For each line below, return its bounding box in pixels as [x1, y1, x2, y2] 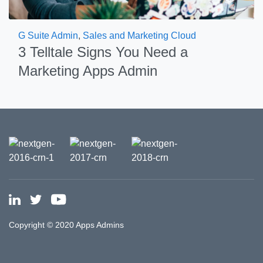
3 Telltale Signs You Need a [18, 44, 188, 60]
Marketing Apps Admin [18, 63, 157, 79]
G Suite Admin [18, 31, 78, 41]
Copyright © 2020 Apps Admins [9, 220, 124, 230]
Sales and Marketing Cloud [83, 31, 196, 41]
